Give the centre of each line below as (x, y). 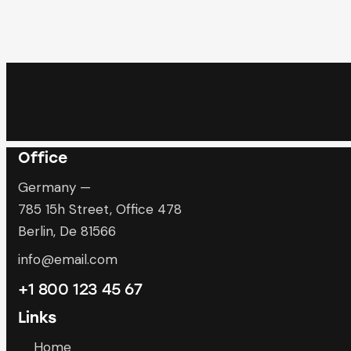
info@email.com (68, 260)
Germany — (54, 187)
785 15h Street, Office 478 (100, 209)
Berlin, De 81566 (67, 231)
